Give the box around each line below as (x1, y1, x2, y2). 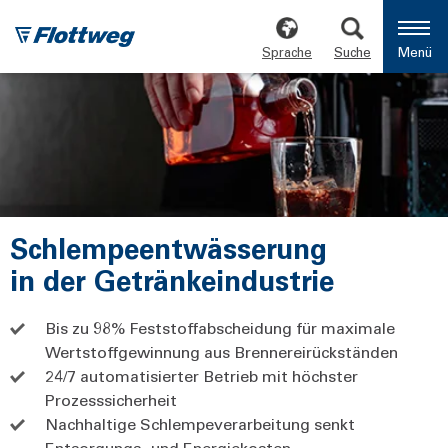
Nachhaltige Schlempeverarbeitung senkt (45, 412, 355, 434)
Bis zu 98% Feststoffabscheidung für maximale (45, 316, 395, 338)
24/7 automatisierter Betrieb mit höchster (45, 364, 358, 386)
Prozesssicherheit (45, 388, 177, 410)
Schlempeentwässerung (10, 228, 327, 266)
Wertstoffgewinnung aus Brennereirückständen (45, 340, 398, 362)
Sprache (262, 43, 312, 60)
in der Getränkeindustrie (10, 260, 334, 298)
